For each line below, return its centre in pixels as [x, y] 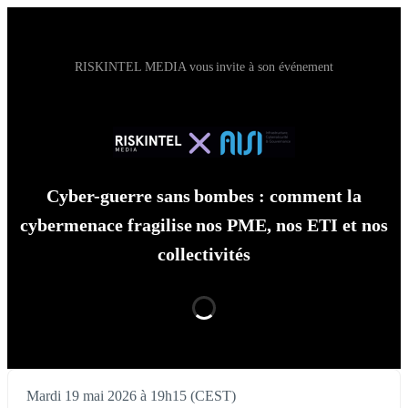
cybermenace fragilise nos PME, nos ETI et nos [204, 225]
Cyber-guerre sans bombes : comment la [204, 196]
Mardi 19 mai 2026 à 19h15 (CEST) [131, 396]
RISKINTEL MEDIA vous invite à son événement [204, 67]
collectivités [204, 255]
